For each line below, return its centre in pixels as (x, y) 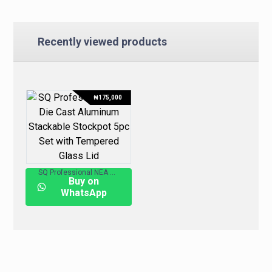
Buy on (83, 182)
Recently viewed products (103, 42)
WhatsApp (83, 193)
